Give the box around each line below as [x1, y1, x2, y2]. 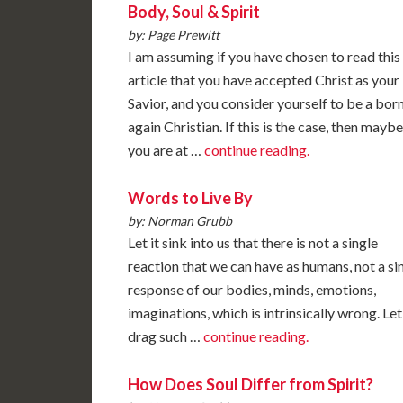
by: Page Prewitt [128, 26, 219, 42]
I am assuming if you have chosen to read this [128, 47, 400, 65]
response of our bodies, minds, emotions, [128, 280, 376, 298]
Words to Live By [128, 187, 253, 208]
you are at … [128, 140, 204, 158]
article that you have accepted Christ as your [128, 70, 399, 88]
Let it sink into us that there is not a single [128, 233, 378, 251]
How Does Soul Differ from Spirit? [128, 373, 373, 394]
